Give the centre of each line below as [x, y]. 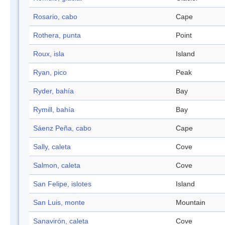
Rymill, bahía [54, 110]
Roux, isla [49, 54]
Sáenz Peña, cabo [62, 128]
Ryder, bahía [53, 91]
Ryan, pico [50, 73]
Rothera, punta [57, 35]
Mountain [191, 203]
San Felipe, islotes [62, 184]
